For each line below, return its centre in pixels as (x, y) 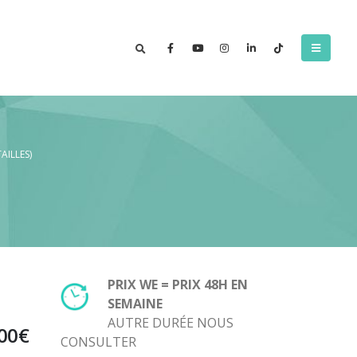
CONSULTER (98, 342)
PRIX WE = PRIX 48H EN (178, 284)
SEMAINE (135, 304)
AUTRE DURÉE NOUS (171, 323)
